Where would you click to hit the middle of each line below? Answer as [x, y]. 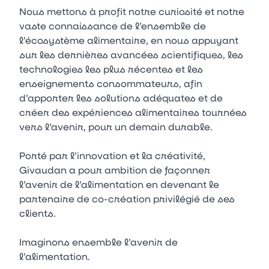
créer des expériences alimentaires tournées [133, 112]
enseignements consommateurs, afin [111, 83]
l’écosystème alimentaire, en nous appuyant [129, 40]
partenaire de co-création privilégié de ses [127, 198]
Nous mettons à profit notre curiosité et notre [132, 11]
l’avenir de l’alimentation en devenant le [119, 184]
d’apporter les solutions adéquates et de [121, 98]
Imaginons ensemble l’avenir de [98, 242]
